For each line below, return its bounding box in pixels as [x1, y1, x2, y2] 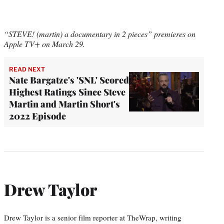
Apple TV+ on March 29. [4, 38, 85, 49]
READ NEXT [9, 65, 45, 73]
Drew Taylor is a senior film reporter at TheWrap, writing [4, 212, 181, 222]
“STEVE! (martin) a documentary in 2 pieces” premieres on [4, 28, 195, 39]
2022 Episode [9, 109, 66, 122]
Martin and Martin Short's [9, 97, 120, 110]
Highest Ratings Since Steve [9, 85, 125, 98]
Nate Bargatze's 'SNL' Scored [9, 73, 129, 86]
